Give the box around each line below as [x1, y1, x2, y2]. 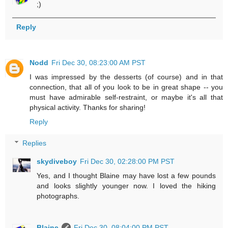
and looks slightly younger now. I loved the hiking [37, 181, 216, 190]
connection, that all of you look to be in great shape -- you [30, 83, 223, 92]
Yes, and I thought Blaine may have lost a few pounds [37, 171, 216, 180]
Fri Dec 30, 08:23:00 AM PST [51, 59, 146, 67]
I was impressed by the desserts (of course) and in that [30, 73, 223, 81]
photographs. [37, 191, 80, 200]
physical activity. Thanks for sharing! [30, 103, 146, 112]
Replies [22, 138, 47, 147]
